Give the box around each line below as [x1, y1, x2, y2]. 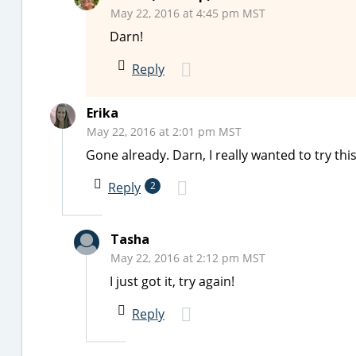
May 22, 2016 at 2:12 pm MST [110, 250, 265, 265]
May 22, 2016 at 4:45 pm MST [110, 6, 265, 21]
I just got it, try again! [110, 273, 234, 290]
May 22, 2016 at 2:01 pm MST [87, 124, 242, 139]
